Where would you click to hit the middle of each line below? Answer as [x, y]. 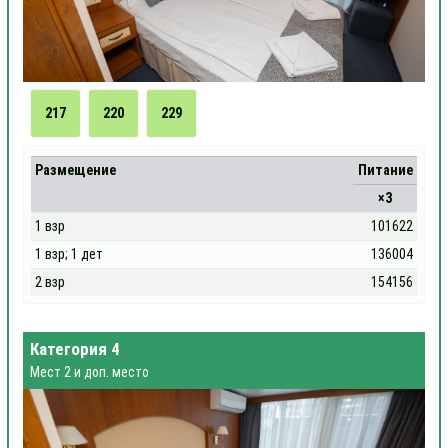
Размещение [76, 170]
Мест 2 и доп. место [89, 371]
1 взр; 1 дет [69, 254]
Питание [385, 170]
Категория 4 [74, 349]
